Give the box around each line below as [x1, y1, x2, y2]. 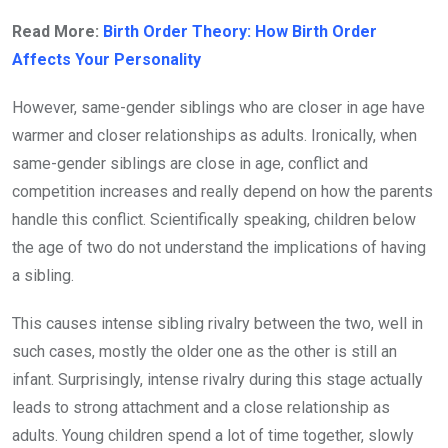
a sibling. [12, 266, 74, 286]
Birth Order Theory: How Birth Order [103, 22, 377, 42]
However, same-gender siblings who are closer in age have [12, 98, 425, 118]
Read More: [12, 22, 103, 42]
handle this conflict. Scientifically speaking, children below [12, 210, 416, 230]
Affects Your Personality [12, 50, 201, 70]
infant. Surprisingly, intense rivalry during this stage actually [12, 370, 423, 390]
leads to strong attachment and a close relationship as [12, 398, 390, 418]
